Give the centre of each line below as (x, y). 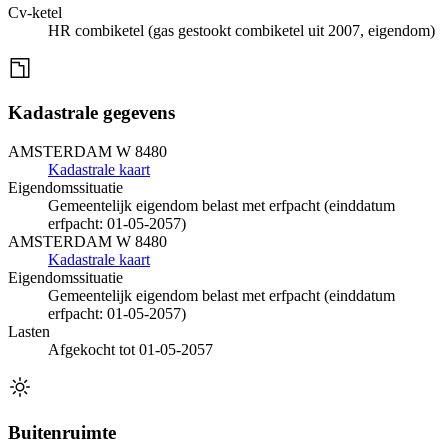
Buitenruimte (62, 432)
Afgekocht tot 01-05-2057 (130, 349)
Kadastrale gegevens (91, 113)
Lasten (29, 331)
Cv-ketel (35, 12)
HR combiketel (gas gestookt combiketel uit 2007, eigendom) (241, 30)
